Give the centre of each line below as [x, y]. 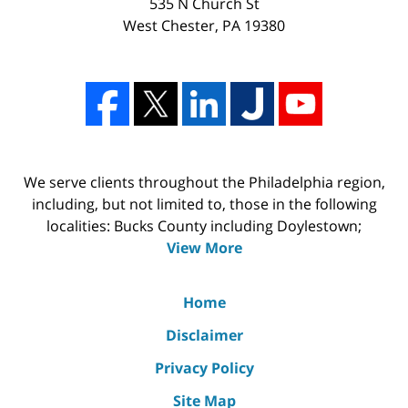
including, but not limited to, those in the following [204, 204]
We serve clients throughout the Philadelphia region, [204, 183]
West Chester [169, 26]
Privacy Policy [204, 368]
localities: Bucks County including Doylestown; [204, 226]
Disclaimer [204, 336]
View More [204, 248]
